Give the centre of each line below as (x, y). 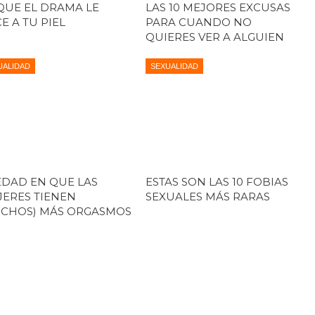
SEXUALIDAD (174, 66)
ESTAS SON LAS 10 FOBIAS (217, 181)
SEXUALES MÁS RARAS (207, 196)
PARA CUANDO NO (198, 22)
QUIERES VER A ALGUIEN (214, 37)
